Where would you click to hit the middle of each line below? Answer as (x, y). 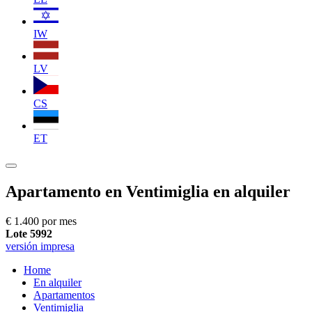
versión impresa (40, 246)
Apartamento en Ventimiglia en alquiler (148, 191)
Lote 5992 (29, 233)
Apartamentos (64, 295)
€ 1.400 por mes (41, 221)
